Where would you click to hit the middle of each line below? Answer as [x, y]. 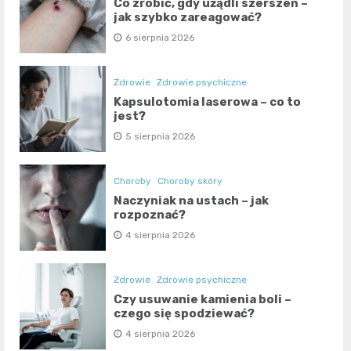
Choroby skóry [190, 181]
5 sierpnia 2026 [161, 136]
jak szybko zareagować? [188, 17]
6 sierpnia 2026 [160, 37]
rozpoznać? [150, 214]
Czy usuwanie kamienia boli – [203, 299]
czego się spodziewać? [185, 313]
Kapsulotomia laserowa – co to [208, 101]
